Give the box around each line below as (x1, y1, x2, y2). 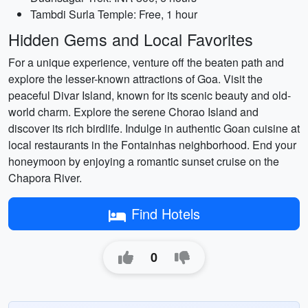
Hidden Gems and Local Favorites (8, 27, 253, 51)
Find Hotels (131, 203, 200, 223)
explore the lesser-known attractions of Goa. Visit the (8, 71, 263, 87)
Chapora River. (8, 170, 82, 186)
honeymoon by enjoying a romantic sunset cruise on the (8, 153, 279, 169)
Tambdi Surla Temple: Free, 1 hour (30, 6, 197, 22)
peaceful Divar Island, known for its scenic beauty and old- (8, 87, 291, 103)
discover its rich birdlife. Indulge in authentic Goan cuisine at (8, 120, 300, 136)
